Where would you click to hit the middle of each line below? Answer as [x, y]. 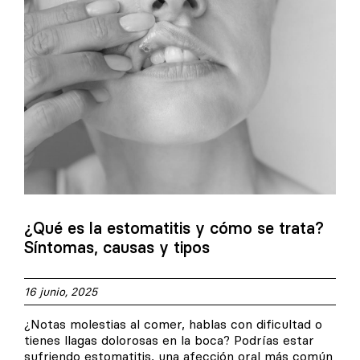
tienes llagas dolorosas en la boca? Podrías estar [169, 340]
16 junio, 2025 [61, 292]
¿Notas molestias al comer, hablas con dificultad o [173, 324]
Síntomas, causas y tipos [117, 247]
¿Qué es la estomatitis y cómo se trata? [174, 228]
